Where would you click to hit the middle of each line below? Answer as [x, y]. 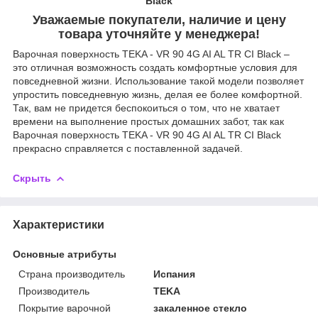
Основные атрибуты [65, 254]
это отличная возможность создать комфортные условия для [155, 67]
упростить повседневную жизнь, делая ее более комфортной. [158, 94]
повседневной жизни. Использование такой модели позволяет [158, 81]
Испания [175, 274]
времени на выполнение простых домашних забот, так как [148, 121]
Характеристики [59, 224]
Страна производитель [72, 274]
